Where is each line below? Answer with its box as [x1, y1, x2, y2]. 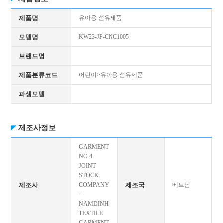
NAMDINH [79, 200, 109, 207]
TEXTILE [79, 210, 103, 217]
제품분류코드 [19, 71, 58, 79]
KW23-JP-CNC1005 [79, 33, 129, 40]
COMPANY [79, 181, 110, 188]
